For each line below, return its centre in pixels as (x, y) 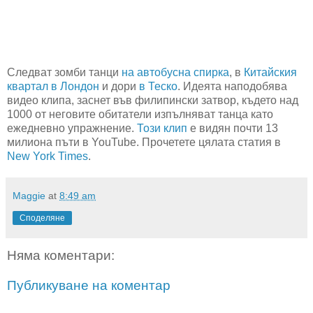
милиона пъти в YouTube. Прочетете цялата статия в (144, 142)
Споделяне (42, 218)
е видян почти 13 (233, 128)
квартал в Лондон (53, 86)
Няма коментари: (61, 255)
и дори (119, 86)
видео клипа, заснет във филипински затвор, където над (153, 100)
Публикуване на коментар (89, 286)
